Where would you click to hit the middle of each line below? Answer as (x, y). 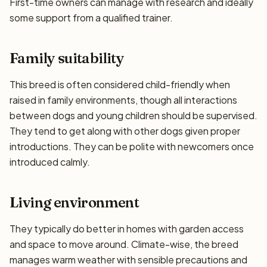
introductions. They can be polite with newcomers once (132, 146)
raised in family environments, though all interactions (123, 100)
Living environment (74, 202)
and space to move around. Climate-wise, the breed (124, 244)
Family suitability (67, 58)
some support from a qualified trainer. (91, 18)
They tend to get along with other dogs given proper (125, 131)
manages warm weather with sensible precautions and (128, 260)
